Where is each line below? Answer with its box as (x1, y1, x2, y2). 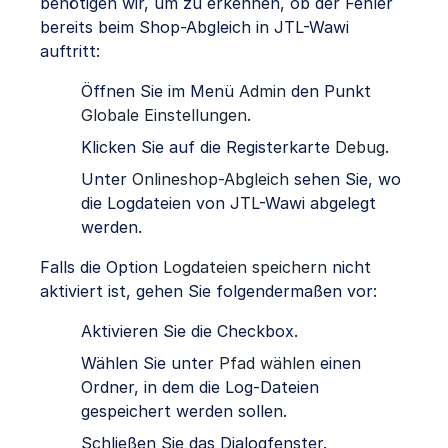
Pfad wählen (219, 353, 315, 374)
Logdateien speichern (163, 257, 327, 278)
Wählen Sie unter (81, 353, 219, 374)
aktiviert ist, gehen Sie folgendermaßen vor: (40, 281, 377, 302)
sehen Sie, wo (289, 169, 401, 190)
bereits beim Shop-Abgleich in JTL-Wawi (40, 17, 349, 38)
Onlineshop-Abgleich (132, 169, 289, 190)
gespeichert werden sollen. (81, 401, 287, 422)
